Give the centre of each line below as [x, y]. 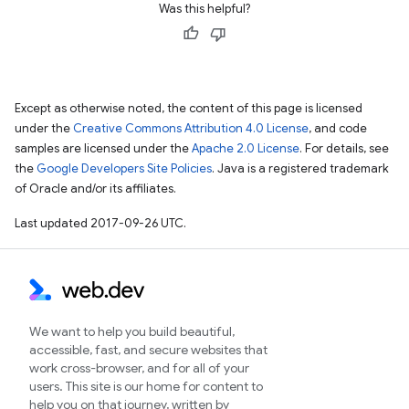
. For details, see [344, 148]
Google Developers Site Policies [124, 168]
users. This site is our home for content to [146, 386]
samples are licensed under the [103, 148]
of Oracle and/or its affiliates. [95, 189]
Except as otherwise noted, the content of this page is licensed [189, 108]
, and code [338, 128]
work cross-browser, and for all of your [139, 368]
